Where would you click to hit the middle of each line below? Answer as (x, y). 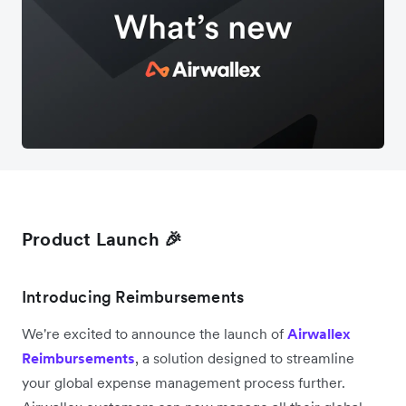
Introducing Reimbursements (133, 296)
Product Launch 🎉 (102, 239)
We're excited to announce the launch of (155, 333)
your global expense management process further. (184, 382)
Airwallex (319, 333)
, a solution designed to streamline (245, 358)
